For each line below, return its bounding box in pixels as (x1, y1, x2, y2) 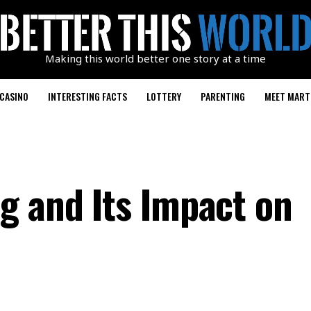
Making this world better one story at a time (45, 51, 266, 65)
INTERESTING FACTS (48, 88, 127, 103)
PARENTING (201, 88, 245, 103)
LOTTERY (146, 88, 181, 103)
